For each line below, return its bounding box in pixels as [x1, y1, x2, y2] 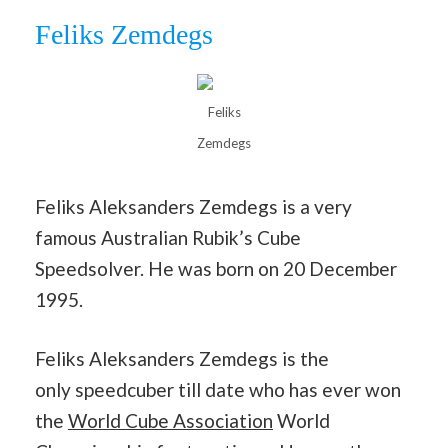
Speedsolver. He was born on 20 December [35, 256, 397, 280]
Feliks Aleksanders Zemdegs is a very [35, 194, 352, 218]
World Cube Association [68, 409, 273, 433]
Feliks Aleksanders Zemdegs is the [35, 347, 329, 371]
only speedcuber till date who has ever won [35, 378, 401, 402]
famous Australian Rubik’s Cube [35, 225, 301, 249]
